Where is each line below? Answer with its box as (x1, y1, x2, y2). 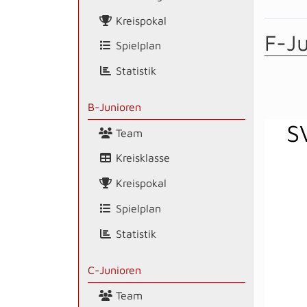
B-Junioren (87, 100, 141, 113)
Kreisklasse (112, 151, 170, 164)
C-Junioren (87, 263, 141, 276)
